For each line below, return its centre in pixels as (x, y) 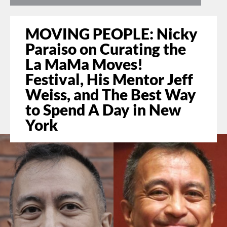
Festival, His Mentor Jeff (109, 79)
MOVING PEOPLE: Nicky (111, 33)
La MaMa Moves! (84, 64)
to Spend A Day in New (103, 109)
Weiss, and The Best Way (111, 94)
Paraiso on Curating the (106, 48)
